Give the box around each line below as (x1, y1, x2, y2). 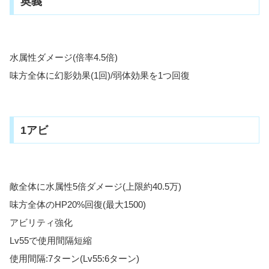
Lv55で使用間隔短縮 (10, 235, 92, 246)
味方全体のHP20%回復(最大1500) (10, 199, 146, 210)
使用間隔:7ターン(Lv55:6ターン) (10, 253, 139, 264)
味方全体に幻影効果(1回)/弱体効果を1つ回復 (10, 70, 190, 81)
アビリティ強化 (10, 217, 73, 228)
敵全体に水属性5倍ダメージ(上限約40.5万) (10, 181, 181, 192)
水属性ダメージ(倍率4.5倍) (10, 52, 118, 63)
